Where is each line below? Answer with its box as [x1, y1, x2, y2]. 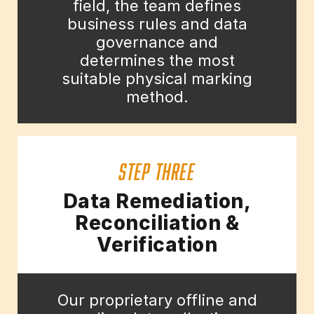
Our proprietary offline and [57, 291, 257, 310]
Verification [97, 233, 217, 257]
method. [125, 88, 189, 107]
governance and [96, 33, 218, 52]
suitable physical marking [62, 69, 252, 88]
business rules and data [67, 15, 247, 34]
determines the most [79, 51, 235, 70]
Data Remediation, [62, 189, 252, 214]
